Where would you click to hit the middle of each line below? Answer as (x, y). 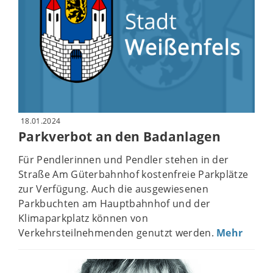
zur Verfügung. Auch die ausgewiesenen (113, 189)
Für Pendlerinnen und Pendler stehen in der (124, 160)
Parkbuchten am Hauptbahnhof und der (115, 204)
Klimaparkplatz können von (83, 218)
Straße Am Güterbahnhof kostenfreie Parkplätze (133, 175)
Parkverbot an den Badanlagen (119, 136)
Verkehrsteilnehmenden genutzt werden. (118, 233)
